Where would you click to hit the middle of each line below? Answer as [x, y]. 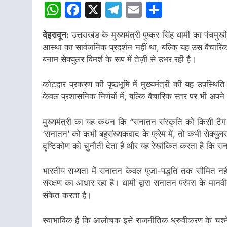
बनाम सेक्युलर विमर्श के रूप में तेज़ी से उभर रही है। [119, 59]
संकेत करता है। [67, 195]
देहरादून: [57, 35]
